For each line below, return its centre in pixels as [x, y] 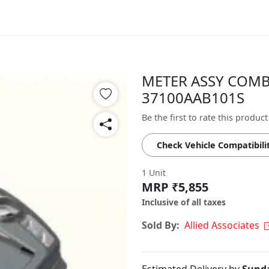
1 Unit [154, 173]
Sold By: [161, 225]
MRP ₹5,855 [175, 187]
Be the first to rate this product [205, 117]
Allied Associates [222, 225]
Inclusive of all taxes [184, 202]
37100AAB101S [193, 98]
